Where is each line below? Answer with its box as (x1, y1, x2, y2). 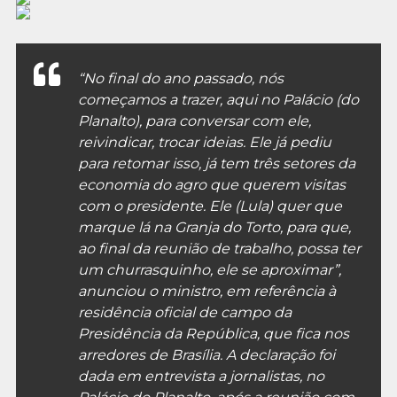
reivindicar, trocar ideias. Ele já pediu (77, 133, 331, 151)
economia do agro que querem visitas (77, 175, 346, 193)
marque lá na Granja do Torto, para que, (77, 218, 351, 236)
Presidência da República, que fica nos (77, 324, 349, 342)
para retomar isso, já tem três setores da (77, 154, 355, 172)
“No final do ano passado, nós (77, 69, 284, 87)
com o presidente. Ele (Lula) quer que (77, 197, 342, 214)
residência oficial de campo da (77, 303, 292, 321)
